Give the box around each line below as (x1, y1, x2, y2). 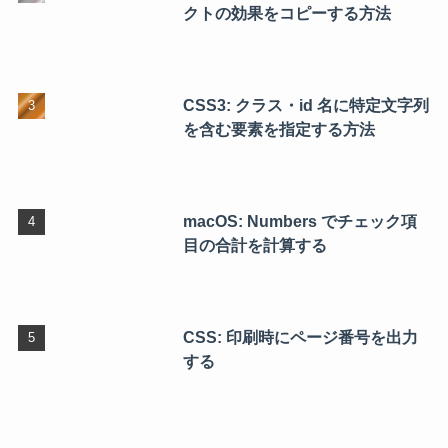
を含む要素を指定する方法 (182, 119, 375, 138)
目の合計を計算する (182, 235, 327, 254)
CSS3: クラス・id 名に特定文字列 (182, 95, 429, 114)
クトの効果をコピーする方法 (182, 3, 391, 22)
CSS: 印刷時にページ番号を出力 (182, 327, 418, 346)
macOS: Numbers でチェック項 (182, 211, 417, 230)
